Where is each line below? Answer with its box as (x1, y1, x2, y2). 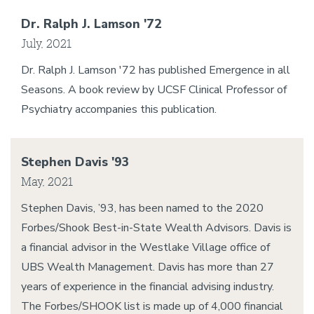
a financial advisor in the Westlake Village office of (21, 240, 270, 255)
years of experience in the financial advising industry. (21, 279, 274, 294)
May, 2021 (21, 175, 73, 188)
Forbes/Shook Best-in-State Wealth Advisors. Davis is (21, 220, 292, 235)
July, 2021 (21, 36, 71, 50)
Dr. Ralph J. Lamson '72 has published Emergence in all (21, 62, 290, 78)
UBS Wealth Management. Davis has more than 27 (21, 259, 274, 275)
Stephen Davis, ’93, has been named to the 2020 (21, 200, 264, 216)
